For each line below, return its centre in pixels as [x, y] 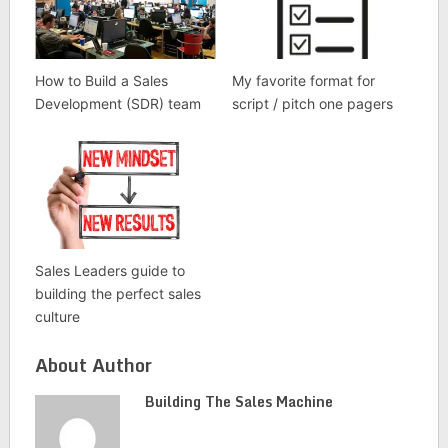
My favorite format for [303, 81]
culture [57, 316]
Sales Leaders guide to [109, 270]
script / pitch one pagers [312, 104]
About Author [93, 364]
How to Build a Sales [101, 81]
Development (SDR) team [117, 104]
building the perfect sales [117, 293]
